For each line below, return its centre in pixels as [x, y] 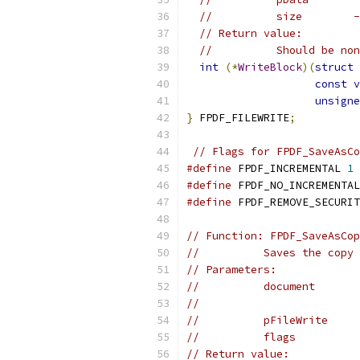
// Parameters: [231, 270]
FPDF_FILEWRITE [241, 118]
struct [334, 67]
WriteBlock [270, 67]
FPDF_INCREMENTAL [289, 168]
